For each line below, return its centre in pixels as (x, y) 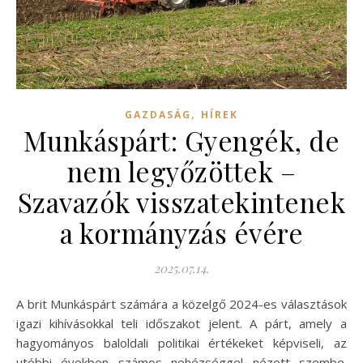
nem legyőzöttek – (181, 171)
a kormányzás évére (181, 232)
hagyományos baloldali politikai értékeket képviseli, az (181, 342)
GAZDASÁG (158, 114)
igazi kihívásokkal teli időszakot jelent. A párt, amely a (181, 323)
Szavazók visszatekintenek (181, 201)
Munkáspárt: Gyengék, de (181, 140)
